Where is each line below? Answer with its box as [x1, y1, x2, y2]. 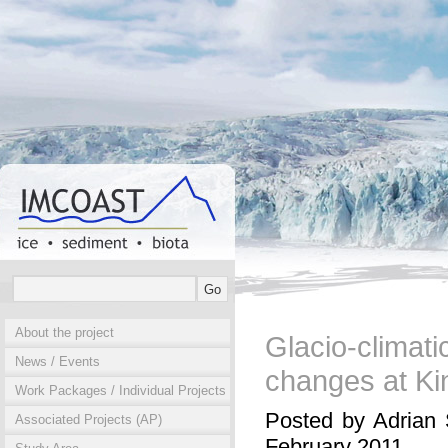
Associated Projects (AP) [15, 412, 162, 427]
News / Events [15, 354, 100, 369]
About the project [15, 325, 114, 340]
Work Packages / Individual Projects [15, 383, 226, 398]
